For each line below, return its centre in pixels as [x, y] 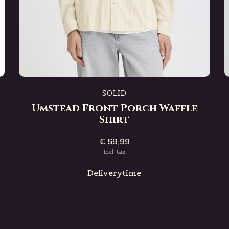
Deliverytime [114, 173]
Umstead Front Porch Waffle [114, 108]
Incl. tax [114, 152]
